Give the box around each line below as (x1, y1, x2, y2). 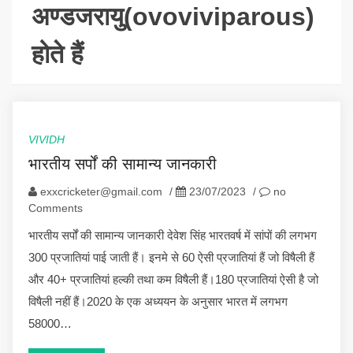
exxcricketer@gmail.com (40, 184, 162, 198)
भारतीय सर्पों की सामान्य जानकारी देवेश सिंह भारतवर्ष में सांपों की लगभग (28, 228, 317, 242)
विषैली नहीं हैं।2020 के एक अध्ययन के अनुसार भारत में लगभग (28, 294, 288, 308)
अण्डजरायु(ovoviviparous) (32, 2, 314, 31)
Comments (28, 201, 83, 214)
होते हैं (32, 39, 84, 69)
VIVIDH (28, 132, 65, 146)
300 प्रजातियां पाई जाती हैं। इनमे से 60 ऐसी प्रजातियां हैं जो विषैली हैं (28, 250, 314, 264)
